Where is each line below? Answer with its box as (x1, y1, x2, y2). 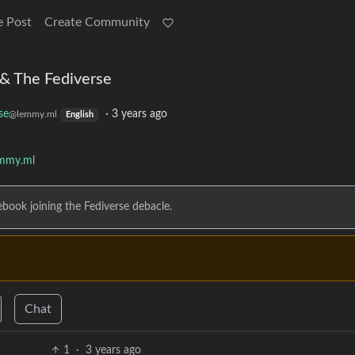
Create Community (44, 16, 150, 29)
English (65, 111, 94, 119)
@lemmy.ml (9, 109, 57, 119)
